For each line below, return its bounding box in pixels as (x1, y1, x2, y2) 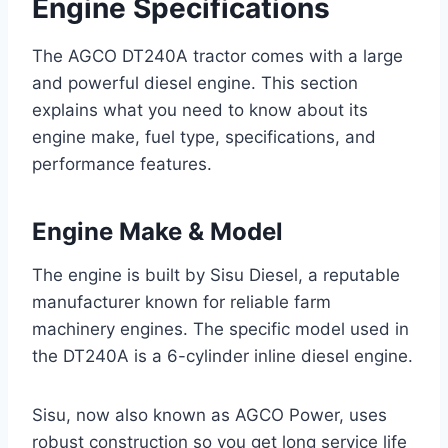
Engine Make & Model (32, 216, 283, 246)
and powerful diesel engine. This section (32, 72, 358, 93)
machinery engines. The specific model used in (32, 318, 409, 339)
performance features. (32, 153, 212, 174)
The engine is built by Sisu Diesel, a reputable (32, 264, 400, 285)
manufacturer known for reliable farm (32, 291, 331, 312)
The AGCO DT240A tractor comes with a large (32, 45, 403, 66)
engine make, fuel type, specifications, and (32, 126, 376, 147)
